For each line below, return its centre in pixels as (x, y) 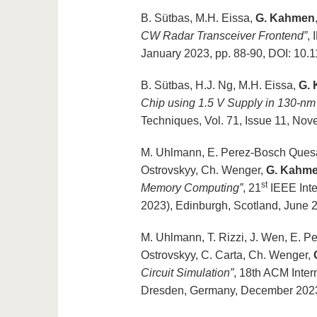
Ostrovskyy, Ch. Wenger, (203, 171)
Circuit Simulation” (187, 273)
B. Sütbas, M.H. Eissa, (198, 18)
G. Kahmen (285, 18)
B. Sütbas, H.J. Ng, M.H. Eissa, (219, 86)
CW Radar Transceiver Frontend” (224, 36)
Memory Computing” (191, 188)
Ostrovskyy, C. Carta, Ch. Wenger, (227, 255)
